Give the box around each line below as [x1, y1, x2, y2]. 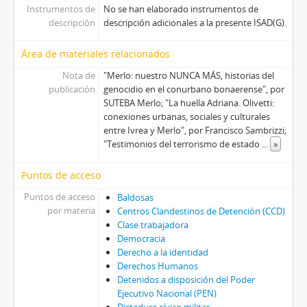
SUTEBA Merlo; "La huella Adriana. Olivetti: [103, 97, 274, 110]
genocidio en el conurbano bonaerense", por [103, 83, 284, 96]
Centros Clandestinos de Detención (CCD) [116, 205, 285, 218]
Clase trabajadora [116, 219, 188, 232]
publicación [48, 83, 95, 96]
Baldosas [116, 191, 153, 204]
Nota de [62, 69, 95, 82]
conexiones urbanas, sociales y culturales [103, 110, 270, 123]
